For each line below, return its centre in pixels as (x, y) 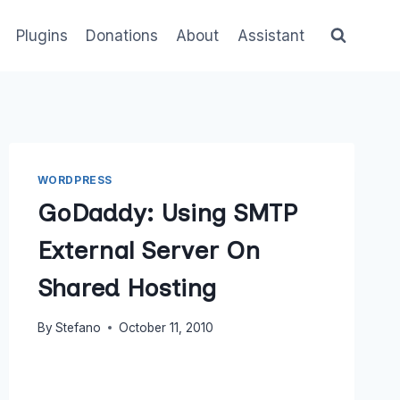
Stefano (78, 327)
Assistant (271, 35)
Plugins (42, 35)
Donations (122, 35)
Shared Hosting (126, 287)
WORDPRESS (75, 180)
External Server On (148, 250)
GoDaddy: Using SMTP (167, 212)
